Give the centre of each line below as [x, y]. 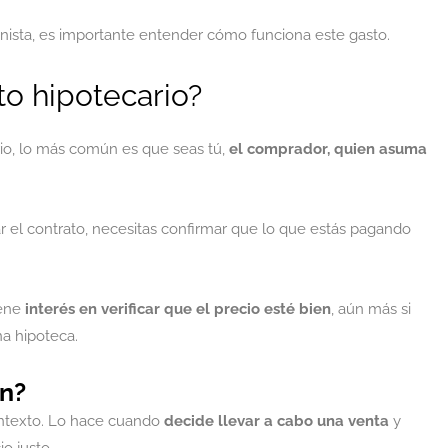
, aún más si [371, 309]
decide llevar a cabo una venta [276, 421]
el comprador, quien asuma [326, 148]
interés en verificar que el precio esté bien [178, 309]
